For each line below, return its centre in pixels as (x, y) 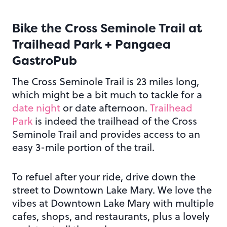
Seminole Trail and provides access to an (106, 134)
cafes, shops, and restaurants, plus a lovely (111, 216)
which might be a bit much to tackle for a (107, 95)
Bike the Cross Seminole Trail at (107, 29)
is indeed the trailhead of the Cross (115, 121)
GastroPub (45, 61)
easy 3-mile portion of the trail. (83, 147)
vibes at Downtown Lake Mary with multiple (113, 203)
